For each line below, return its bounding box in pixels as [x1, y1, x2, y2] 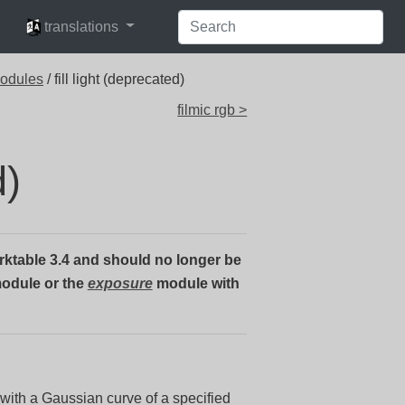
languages [17, 10, 86, 26]
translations [44, 18, 119, 34]
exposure [87, 276, 153, 291]
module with [152, 276, 240, 291]
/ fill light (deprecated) [43, 71, 184, 87]
